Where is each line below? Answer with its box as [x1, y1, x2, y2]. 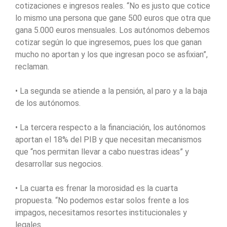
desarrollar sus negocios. [15, 159, 103, 169]
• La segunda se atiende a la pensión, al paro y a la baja [15, 86, 207, 96]
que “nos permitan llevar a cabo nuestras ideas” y [15, 147, 189, 157]
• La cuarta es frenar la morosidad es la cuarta [15, 183, 178, 194]
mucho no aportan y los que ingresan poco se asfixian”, [15, 50, 208, 60]
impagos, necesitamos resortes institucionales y [15, 208, 187, 218]
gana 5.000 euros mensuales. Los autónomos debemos [15, 25, 210, 35]
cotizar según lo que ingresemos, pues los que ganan [15, 37, 202, 48]
